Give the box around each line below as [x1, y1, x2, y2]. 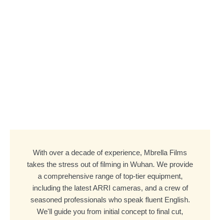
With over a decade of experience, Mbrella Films [33, 148, 187, 157]
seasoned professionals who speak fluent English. [30, 195, 190, 204]
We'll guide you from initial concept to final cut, [37, 207, 183, 216]
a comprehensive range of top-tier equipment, [37, 172, 183, 180]
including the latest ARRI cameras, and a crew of [32, 184, 188, 192]
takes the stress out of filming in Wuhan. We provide [27, 160, 193, 168]
